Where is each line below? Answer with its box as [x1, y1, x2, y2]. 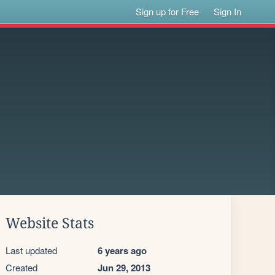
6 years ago [98, 244, 147, 257]
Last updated [6, 244, 57, 257]
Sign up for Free [136, 5, 199, 18]
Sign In [214, 5, 242, 18]
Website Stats [6, 215, 94, 231]
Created [6, 261, 37, 274]
